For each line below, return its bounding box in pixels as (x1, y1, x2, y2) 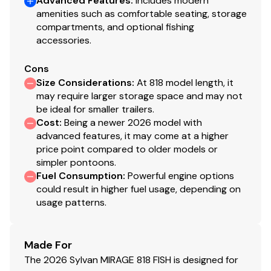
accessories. (36, 33, 91, 47)
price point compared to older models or (36, 142, 218, 155)
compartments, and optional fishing (36, 20, 194, 33)
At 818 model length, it (137, 76, 233, 89)
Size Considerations (36, 76, 132, 89)
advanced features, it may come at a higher (36, 129, 229, 142)
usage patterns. (36, 195, 106, 209)
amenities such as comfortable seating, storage (36, 7, 247, 20)
